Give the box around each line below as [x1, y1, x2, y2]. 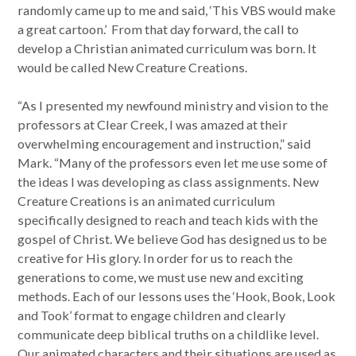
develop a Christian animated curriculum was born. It [17, 40, 317, 56]
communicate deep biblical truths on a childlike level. [17, 326, 319, 342]
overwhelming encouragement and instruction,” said [17, 135, 311, 151]
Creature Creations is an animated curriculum [17, 192, 276, 208]
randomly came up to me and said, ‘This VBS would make [17, 2, 336, 17]
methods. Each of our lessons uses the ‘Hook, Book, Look [17, 288, 336, 304]
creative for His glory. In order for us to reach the [17, 250, 293, 265]
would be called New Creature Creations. [17, 59, 248, 75]
